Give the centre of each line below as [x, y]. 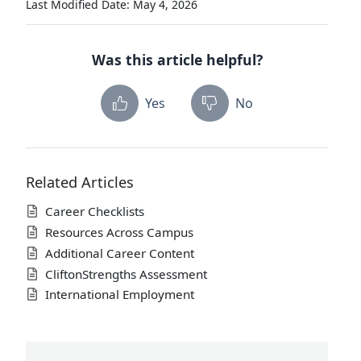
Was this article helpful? [177, 60]
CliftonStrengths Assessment [126, 274]
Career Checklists [95, 212]
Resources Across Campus [119, 232]
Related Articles [80, 183]
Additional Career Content [120, 253]
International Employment [120, 295]
